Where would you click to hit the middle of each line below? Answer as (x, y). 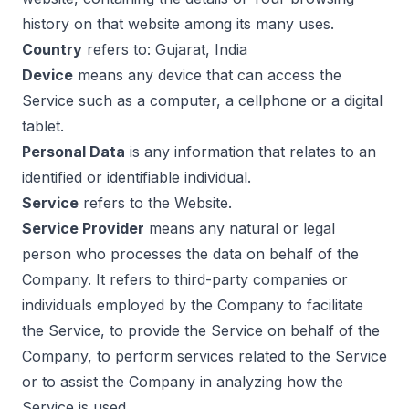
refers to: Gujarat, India (165, 49)
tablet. (43, 126)
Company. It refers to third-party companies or (185, 279)
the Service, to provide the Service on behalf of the (201, 330)
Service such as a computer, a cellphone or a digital (202, 100)
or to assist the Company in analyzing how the (183, 382)
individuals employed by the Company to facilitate (193, 305)
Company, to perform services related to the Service (204, 356)
